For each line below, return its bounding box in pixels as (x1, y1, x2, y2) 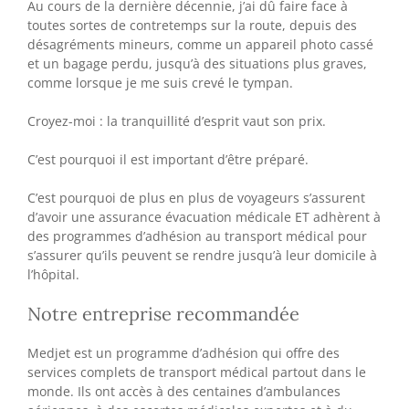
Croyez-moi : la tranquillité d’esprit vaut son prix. (27, 111, 326, 130)
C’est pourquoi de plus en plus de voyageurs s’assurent (27, 188, 365, 206)
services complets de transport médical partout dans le (27, 362, 366, 381)
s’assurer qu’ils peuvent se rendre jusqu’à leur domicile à (27, 246, 377, 264)
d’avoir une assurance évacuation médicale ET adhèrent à (27, 207, 381, 225)
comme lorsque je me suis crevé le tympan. (27, 73, 293, 91)
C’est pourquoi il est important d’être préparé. (27, 150, 309, 168)
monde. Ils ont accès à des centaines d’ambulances (27, 382, 341, 400)
